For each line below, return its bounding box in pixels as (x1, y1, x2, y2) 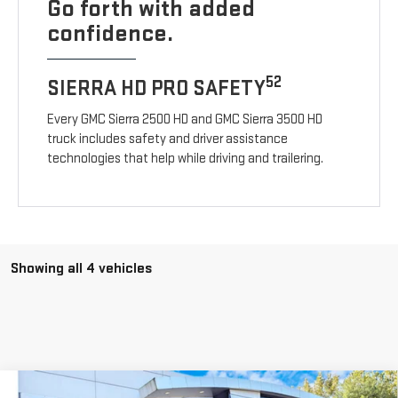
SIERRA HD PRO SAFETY (47, 76, 267, 102)
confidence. (47, 19, 174, 49)
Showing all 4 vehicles (11, 259, 152, 278)
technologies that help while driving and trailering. (47, 150, 324, 168)
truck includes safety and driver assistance (47, 131, 289, 148)
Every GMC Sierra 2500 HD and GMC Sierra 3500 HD (47, 111, 323, 129)
